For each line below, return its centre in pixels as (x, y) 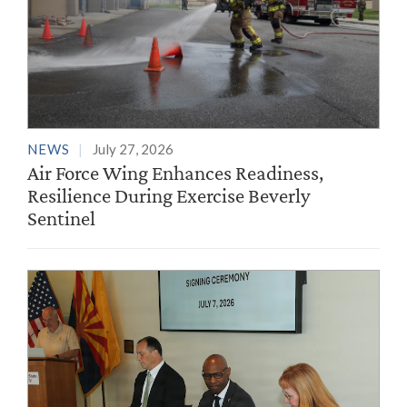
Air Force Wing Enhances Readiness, (175, 172)
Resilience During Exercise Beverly (169, 195)
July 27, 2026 (133, 149)
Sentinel (61, 218)
